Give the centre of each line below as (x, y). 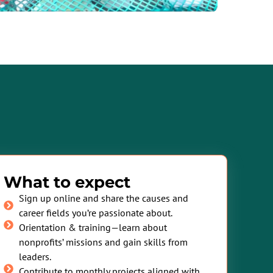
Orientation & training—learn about (93, 227)
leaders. (35, 256)
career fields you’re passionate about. (96, 212)
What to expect (67, 182)
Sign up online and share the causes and (104, 198)
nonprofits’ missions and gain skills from (103, 242)
